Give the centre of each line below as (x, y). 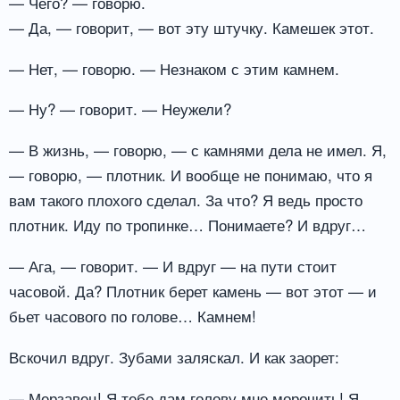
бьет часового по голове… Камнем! (133, 316)
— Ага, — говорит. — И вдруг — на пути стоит (173, 266)
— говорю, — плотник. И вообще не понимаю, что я (191, 175)
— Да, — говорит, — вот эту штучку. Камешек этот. (192, 27)
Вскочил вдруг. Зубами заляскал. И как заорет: (174, 356)
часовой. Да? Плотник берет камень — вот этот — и (193, 291)
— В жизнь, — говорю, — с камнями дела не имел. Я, (198, 150)
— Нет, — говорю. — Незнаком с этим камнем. (174, 68)
